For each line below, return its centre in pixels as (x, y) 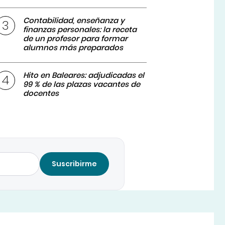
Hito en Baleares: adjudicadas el (84, 75)
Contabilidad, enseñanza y (74, 21)
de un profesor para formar (76, 39)
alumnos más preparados (73, 48)
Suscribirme (75, 164)
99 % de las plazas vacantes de (82, 84)
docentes (41, 93)
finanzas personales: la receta (80, 30)
